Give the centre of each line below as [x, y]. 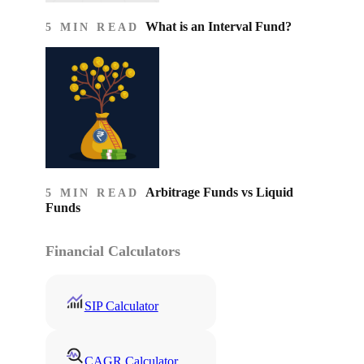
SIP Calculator [121, 306]
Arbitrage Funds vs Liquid [219, 193]
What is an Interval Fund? [218, 27]
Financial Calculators [113, 251]
